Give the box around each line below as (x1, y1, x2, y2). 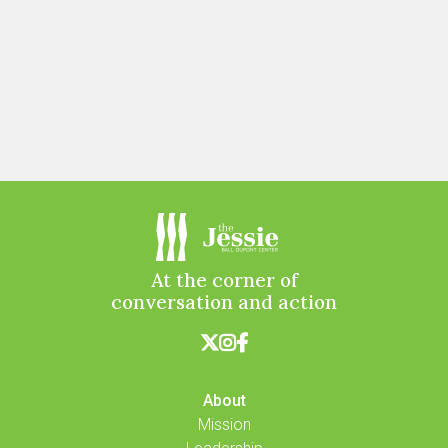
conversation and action (111, 289, 337, 314)
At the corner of (150, 267, 298, 292)
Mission (197, 414, 251, 434)
